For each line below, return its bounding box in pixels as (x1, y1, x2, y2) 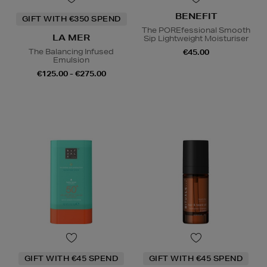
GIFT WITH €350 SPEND (21, 13, 121, 24)
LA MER (52, 32, 90, 43)
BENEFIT (175, 10, 217, 21)
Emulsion (53, 54, 89, 65)
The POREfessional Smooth (141, 24, 250, 35)
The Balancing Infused (29, 46, 114, 57)
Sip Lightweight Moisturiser (143, 33, 249, 44)
